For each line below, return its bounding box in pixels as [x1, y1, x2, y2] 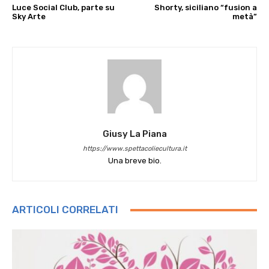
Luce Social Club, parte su [12, 3, 115, 12]
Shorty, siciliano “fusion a [154, 3, 257, 12]
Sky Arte [12, 12, 46, 21]
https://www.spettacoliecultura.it [82, 145, 187, 153]
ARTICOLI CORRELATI [12, 204, 118, 216]
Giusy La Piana [102, 128, 167, 139]
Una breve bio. [107, 156, 162, 165]
